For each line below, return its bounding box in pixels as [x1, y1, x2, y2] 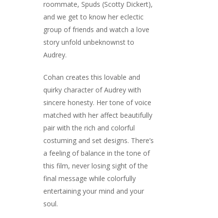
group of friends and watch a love [43, 25, 149, 34]
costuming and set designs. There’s [43, 136, 154, 145]
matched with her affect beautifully [43, 110, 152, 120]
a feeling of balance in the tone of [43, 148, 150, 158]
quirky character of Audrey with [43, 85, 141, 94]
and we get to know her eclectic [43, 12, 144, 21]
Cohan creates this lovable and [43, 73, 140, 82]
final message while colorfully [43, 174, 136, 183]
